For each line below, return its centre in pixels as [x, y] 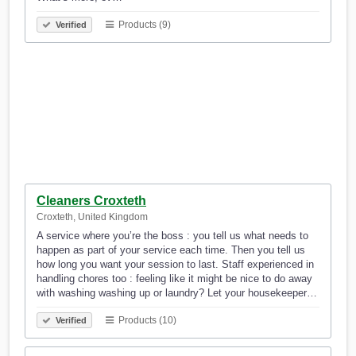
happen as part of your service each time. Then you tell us [171, 250]
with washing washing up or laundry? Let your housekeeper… [177, 293]
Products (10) [146, 321]
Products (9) [143, 25]
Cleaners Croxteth [91, 201]
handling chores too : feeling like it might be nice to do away [174, 279]
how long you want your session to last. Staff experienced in [175, 265]
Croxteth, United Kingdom [92, 217]
